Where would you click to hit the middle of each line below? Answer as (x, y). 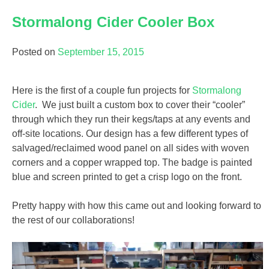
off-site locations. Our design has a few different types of (130, 133)
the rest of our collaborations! (73, 220)
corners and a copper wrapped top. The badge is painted (132, 162)
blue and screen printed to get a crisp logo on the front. (127, 177)
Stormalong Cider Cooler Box (113, 22)
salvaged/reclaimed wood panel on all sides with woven (131, 148)
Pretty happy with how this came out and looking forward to (137, 205)
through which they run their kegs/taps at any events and (131, 119)
